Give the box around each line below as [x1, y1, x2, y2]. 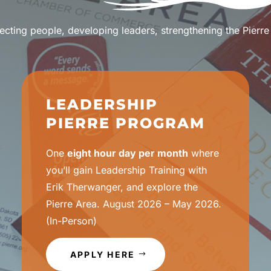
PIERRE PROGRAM [45, 114, 205, 132]
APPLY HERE [70, 249, 135, 260]
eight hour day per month [67, 147, 188, 160]
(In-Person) [45, 215, 97, 227]
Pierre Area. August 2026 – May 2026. [45, 198, 221, 211]
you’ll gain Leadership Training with [45, 164, 207, 177]
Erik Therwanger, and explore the [45, 181, 198, 194]
